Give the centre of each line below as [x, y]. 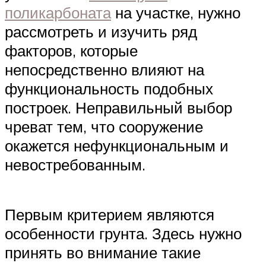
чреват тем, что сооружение [104, 127]
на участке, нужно [176, 13]
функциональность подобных [109, 89]
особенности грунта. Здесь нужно [123, 233]
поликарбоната [58, 13]
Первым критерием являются [110, 214]
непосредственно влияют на [104, 70]
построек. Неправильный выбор [118, 108]
